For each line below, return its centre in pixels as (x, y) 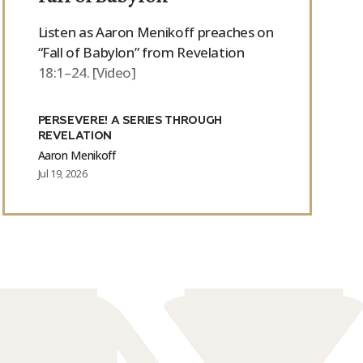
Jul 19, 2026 (62, 173)
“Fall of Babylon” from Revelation (141, 53)
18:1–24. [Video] (87, 73)
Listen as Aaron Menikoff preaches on (156, 32)
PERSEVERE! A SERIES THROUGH (130, 120)
